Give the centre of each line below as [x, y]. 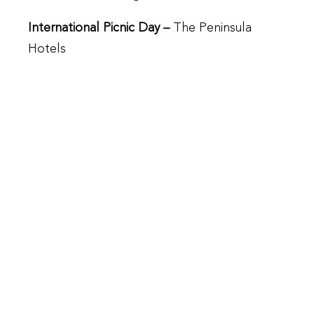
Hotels [47, 49]
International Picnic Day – [101, 28]
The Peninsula [212, 28]
